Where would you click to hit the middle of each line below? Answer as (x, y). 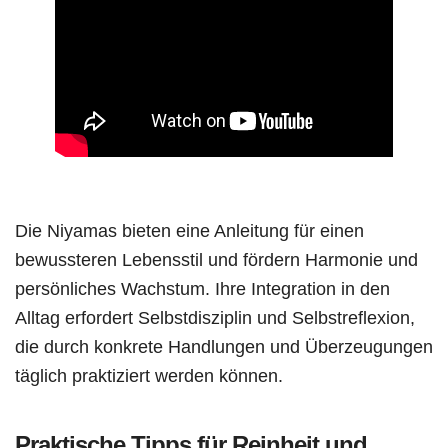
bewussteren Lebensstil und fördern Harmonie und (216, 259)
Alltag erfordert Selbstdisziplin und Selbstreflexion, (215, 317)
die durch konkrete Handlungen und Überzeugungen (224, 346)
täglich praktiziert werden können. (149, 375)
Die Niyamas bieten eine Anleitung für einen (189, 230)
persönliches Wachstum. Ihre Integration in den (202, 288)
